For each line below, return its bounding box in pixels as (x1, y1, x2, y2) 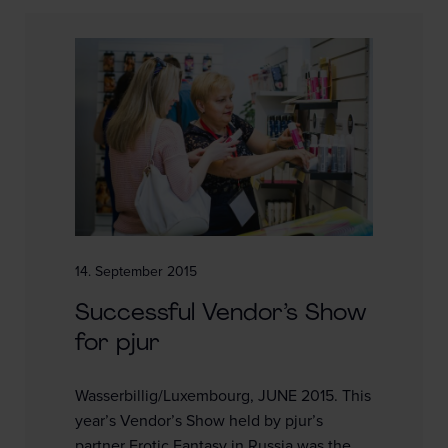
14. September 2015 (75, 265, 197, 280)
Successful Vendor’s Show (75, 302, 367, 327)
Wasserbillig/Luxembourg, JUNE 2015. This (75, 388, 371, 405)
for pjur (75, 332, 160, 357)
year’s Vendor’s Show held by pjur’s (75, 413, 323, 430)
